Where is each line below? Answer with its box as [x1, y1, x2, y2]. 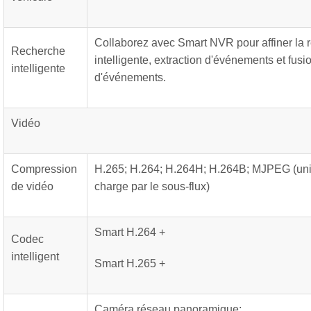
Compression [11, 163, 77, 175]
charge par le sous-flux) [94, 180, 210, 192]
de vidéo [11, 180, 53, 192]
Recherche [11, 45, 65, 57]
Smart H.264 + [94, 226, 165, 238]
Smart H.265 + [94, 258, 165, 269]
